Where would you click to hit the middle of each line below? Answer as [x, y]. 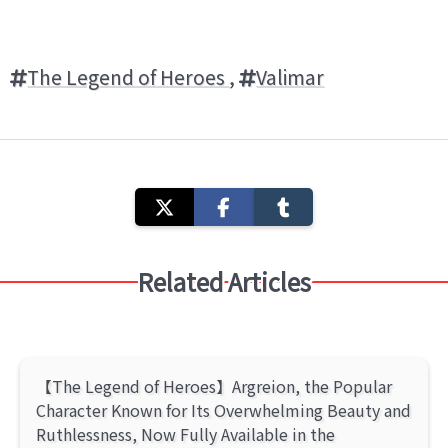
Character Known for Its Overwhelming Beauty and [223, 409]
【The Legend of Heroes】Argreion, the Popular [214, 385]
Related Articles [224, 281]
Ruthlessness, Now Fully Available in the [185, 433]
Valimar [290, 76]
